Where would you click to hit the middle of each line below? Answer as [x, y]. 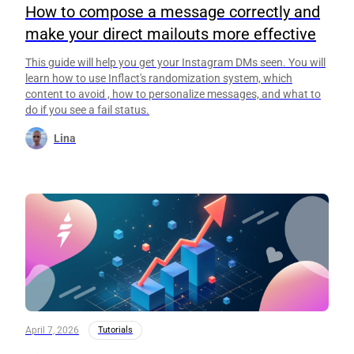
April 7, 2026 [52, 331]
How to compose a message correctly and [173, 12]
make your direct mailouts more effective [171, 34]
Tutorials [115, 330]
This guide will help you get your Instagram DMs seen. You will [175, 63]
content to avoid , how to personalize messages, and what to [173, 94]
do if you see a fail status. [87, 110]
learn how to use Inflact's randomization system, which [159, 79]
